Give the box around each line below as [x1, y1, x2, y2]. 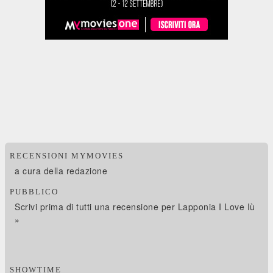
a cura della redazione [15, 165, 108, 177]
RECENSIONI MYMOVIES [10, 151, 124, 161]
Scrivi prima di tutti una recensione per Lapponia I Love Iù [15, 200, 255, 213]
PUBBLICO [10, 187, 59, 197]
